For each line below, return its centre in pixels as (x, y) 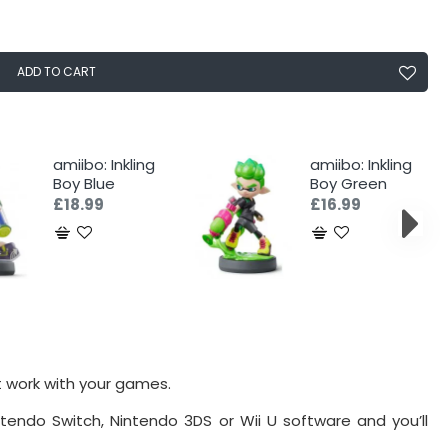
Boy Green (348, 183)
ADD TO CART (56, 71)
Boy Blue (83, 183)
